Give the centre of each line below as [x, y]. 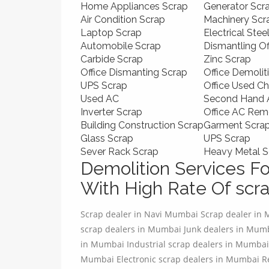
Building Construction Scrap [142, 125]
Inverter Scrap [111, 112]
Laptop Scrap [111, 33]
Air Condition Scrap [123, 20]
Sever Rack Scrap [119, 152]
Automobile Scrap [121, 46]
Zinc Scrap [227, 59]
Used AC [100, 99]
